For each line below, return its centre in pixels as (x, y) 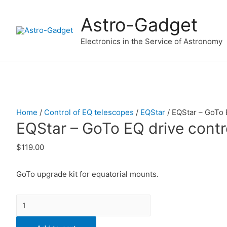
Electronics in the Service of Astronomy (152, 41)
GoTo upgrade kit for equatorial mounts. (87, 174)
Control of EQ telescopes (89, 112)
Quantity (31, 201)
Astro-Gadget (139, 25)
